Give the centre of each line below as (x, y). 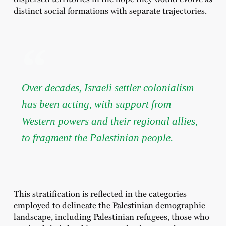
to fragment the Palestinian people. (97, 137)
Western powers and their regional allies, (109, 121)
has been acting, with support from (96, 104)
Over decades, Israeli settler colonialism (107, 87)
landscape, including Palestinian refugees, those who (111, 216)
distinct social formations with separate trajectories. (110, 10)
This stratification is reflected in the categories (100, 193)
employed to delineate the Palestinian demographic (109, 205)
